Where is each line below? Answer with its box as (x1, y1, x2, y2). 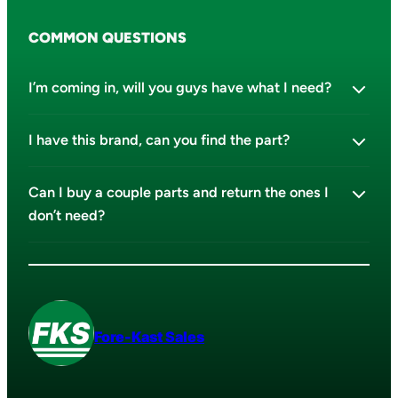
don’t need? (28, 207, 105, 225)
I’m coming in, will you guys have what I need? (28, 79, 331, 97)
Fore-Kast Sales (94, 327, 204, 346)
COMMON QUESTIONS (28, 28, 187, 46)
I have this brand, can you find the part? (28, 131, 290, 149)
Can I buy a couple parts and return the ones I (28, 184, 329, 202)
